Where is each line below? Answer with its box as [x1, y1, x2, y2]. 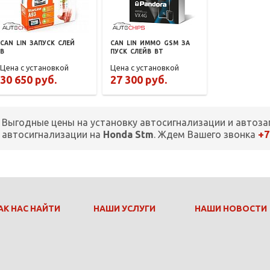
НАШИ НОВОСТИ [195, 204, 267, 214]
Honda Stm [103, 129, 154, 140]
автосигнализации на [2, 129, 103, 140]
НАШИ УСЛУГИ [93, 204, 155, 214]
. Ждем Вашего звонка [154, 129, 258, 140]
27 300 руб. [110, 74, 168, 86]
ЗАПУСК [30, 40, 55, 47]
